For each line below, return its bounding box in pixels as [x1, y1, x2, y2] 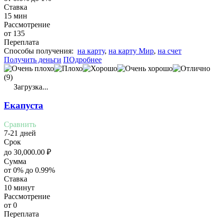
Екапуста [4, 100, 43, 111]
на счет [158, 46, 182, 55]
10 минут [4, 183, 35, 192]
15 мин [4, 11, 27, 20]
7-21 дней [4, 129, 36, 138]
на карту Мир [109, 46, 154, 55]
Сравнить [4, 120, 36, 129]
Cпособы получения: [4, 46, 77, 55]
